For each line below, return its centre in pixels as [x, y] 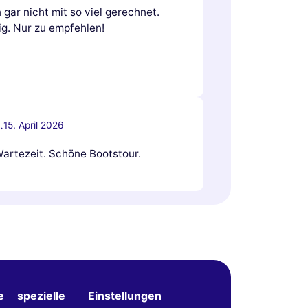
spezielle [42, 296]
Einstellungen [125, 296]
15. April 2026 [34, 125]
